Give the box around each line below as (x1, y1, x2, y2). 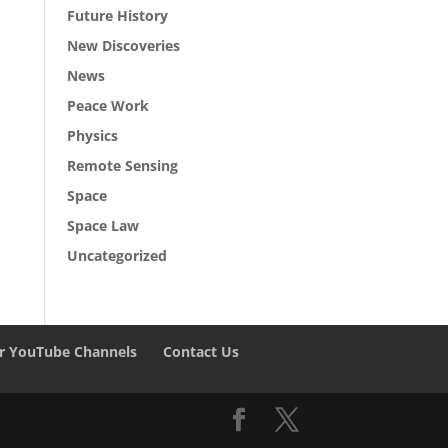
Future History (67, 6, 169, 25)
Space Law (67, 216, 140, 235)
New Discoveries (67, 36, 181, 55)
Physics (67, 126, 119, 145)
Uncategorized (67, 246, 168, 265)
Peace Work (67, 96, 150, 115)
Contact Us (163, 342, 240, 361)
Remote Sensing (67, 156, 179, 175)
